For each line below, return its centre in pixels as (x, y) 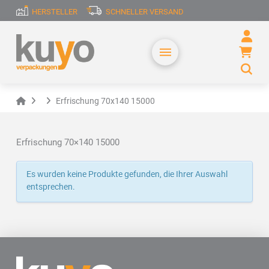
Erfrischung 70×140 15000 (68, 143)
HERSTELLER (55, 11)
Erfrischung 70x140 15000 (105, 101)
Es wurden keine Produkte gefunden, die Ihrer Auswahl (127, 174)
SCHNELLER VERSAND (144, 11)
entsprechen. (50, 186)
